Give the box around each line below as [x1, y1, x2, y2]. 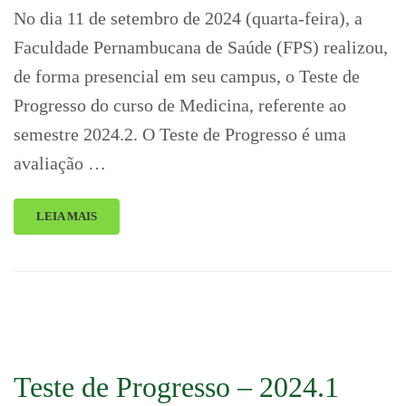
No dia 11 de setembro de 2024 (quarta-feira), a [14, 8, 362, 28]
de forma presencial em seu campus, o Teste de [14, 66, 360, 86]
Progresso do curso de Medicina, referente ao [14, 95, 346, 115]
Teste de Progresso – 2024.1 [14, 371, 339, 403]
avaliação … [14, 153, 106, 173]
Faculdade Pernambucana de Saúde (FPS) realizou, [14, 37, 388, 57]
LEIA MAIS [36, 209, 97, 223]
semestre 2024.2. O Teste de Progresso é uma [14, 124, 346, 144]
